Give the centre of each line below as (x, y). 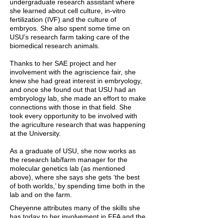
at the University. (35, 133)
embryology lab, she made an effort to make (78, 98)
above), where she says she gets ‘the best (75, 177)
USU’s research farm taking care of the (70, 37)
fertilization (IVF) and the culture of (63, 19)
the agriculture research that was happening (78, 125)
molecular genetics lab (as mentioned (67, 168)
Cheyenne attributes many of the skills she (75, 208)
